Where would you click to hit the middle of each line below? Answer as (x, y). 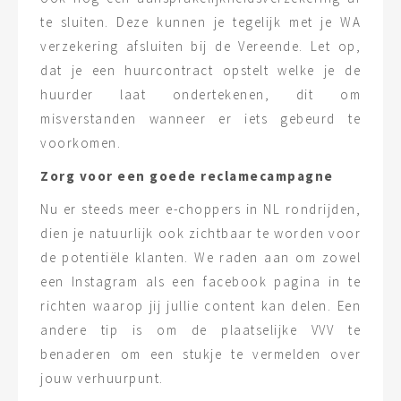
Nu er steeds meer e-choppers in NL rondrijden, (200, 209)
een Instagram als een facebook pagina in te (200, 282)
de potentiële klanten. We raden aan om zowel (200, 257)
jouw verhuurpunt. (102, 378)
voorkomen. (81, 143)
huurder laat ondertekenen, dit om (200, 94)
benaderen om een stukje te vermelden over (200, 354)
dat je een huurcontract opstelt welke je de (200, 70)
